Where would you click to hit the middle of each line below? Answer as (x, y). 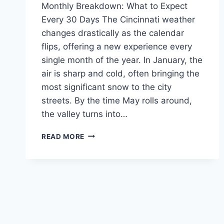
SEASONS (102, 207)
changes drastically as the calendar (113, 33)
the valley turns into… (84, 114)
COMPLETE (104, 165)
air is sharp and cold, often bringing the (120, 73)
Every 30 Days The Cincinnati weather (118, 19)
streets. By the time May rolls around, (117, 100)
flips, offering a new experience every (117, 46)
